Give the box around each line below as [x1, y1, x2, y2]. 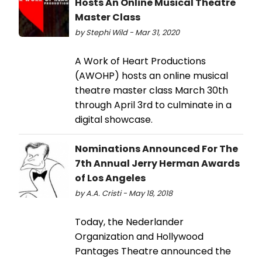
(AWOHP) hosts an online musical [75, 69, 228, 83]
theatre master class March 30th [75, 84, 228, 98]
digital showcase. [75, 113, 153, 127]
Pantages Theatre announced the [75, 244, 231, 258]
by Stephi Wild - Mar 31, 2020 [75, 27, 180, 38]
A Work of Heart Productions [75, 54, 206, 68]
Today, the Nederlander [75, 215, 184, 229]
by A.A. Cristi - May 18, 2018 [75, 188, 173, 199]
